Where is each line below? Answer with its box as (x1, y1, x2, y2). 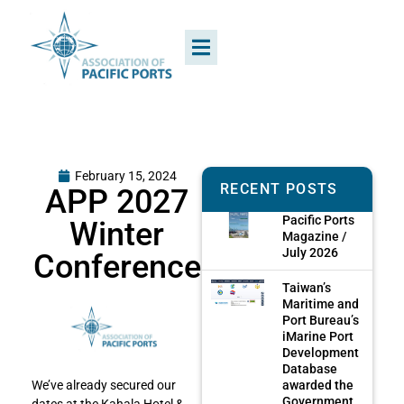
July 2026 (282, 244, 339, 260)
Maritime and (282, 296, 360, 311)
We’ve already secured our (32, 377, 176, 392)
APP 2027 (45, 182, 188, 221)
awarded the (282, 377, 354, 392)
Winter (69, 215, 164, 253)
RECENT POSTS (220, 179, 338, 197)
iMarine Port (282, 328, 354, 344)
